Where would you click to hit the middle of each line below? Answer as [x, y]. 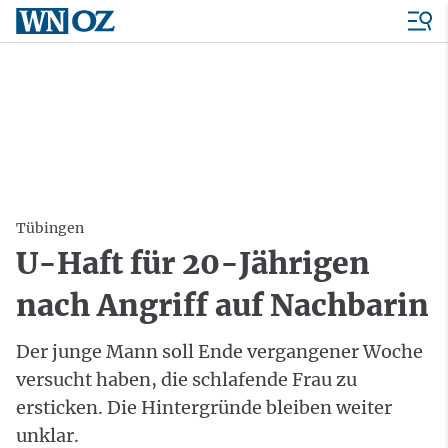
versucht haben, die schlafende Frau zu [186, 379]
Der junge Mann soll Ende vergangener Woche [219, 351]
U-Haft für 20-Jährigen [193, 263]
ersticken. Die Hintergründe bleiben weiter [204, 407]
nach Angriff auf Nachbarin [222, 305]
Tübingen [50, 228]
